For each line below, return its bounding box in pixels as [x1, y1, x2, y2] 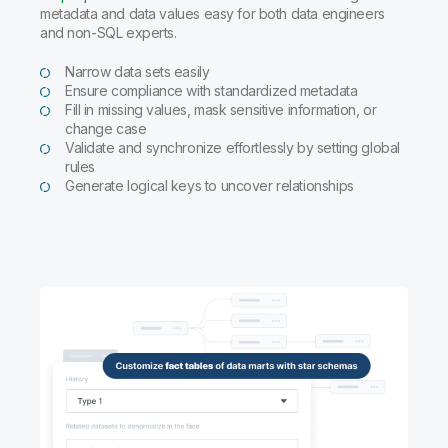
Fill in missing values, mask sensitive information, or [65, 100, 377, 118]
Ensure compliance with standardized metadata [65, 81, 358, 99]
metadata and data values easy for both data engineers [40, 4, 385, 22]
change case [65, 119, 147, 137]
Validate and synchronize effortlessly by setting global [65, 138, 400, 156]
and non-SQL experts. [40, 23, 177, 41]
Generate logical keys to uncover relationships [65, 176, 354, 194]
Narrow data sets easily [65, 62, 210, 80]
